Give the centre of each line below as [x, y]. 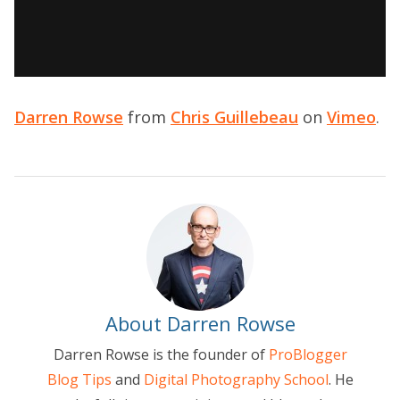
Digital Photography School [236, 380]
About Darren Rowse [200, 324]
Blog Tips [79, 380]
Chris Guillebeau [234, 117]
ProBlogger [308, 355]
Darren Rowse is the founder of [161, 355]
